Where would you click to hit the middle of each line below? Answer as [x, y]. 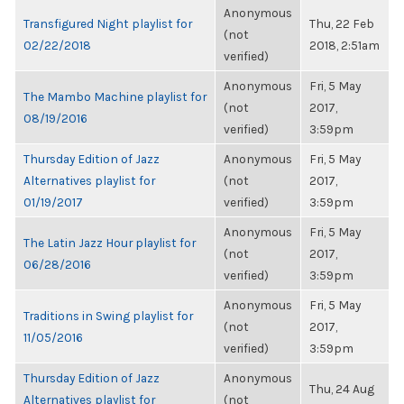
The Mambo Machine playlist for [115, 96]
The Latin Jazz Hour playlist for [110, 243]
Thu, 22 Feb [342, 23]
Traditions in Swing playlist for [108, 316]
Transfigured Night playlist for [108, 23]
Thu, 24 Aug [342, 389]
